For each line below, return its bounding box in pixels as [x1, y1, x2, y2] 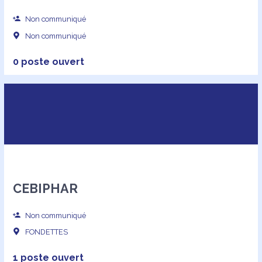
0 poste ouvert [12, 56, 84, 67]
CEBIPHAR [12, 181, 78, 196]
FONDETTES [23, 227, 68, 237]
